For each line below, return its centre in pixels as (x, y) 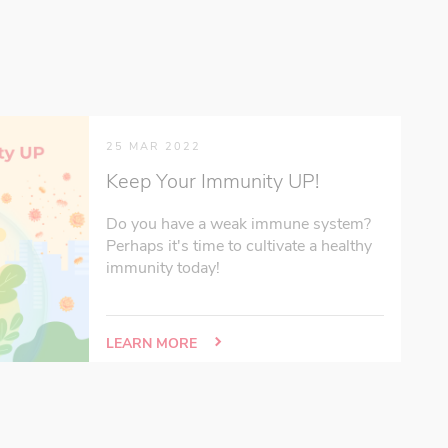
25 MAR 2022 (153, 147)
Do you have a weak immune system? (238, 224)
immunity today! (163, 268)
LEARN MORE (153, 343)
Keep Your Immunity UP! (212, 182)
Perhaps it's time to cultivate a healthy (239, 246)
